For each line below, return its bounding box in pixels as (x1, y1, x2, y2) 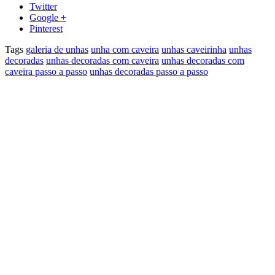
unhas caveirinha (161, 44, 227, 55)
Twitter (29, 1, 57, 12)
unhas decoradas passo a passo (90, 66, 208, 77)
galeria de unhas (26, 44, 88, 55)
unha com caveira (91, 44, 159, 55)
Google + (29, 12, 66, 23)
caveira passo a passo (5, 66, 87, 77)
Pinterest (29, 23, 63, 34)
